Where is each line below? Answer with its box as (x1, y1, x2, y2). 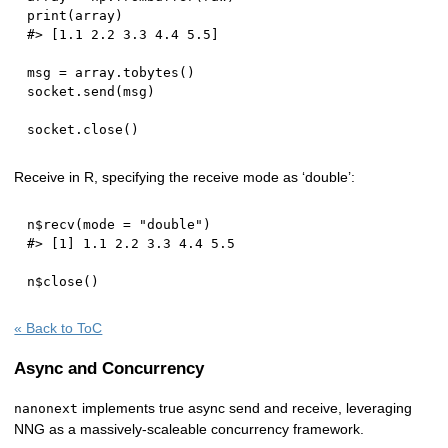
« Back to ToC (14, 320, 103, 337)
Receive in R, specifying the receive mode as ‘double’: (14, 168, 356, 185)
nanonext (14, 400, 79, 416)
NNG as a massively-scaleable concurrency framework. (14, 420, 365, 437)
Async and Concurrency (14, 359, 205, 379)
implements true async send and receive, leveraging (78, 399, 413, 416)
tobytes (123, 65, 180, 81)
